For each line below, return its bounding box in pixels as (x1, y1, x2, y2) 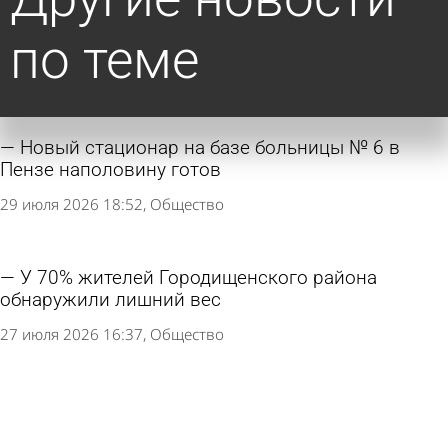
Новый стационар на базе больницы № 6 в (20, 136, 400, 159)
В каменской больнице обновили (20, 396, 316, 419)
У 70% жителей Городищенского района (20, 266, 377, 289)
